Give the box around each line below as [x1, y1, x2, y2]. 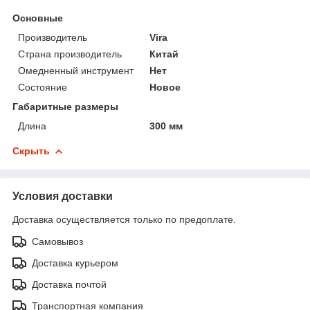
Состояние [18, 81, 67, 93]
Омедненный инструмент [18, 64, 134, 76]
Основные [12, 12, 63, 24]
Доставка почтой [32, 278, 107, 290]
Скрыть [12, 145, 50, 156]
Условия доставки [12, 190, 113, 202]
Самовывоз [32, 235, 83, 247]
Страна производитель [18, 48, 122, 60]
